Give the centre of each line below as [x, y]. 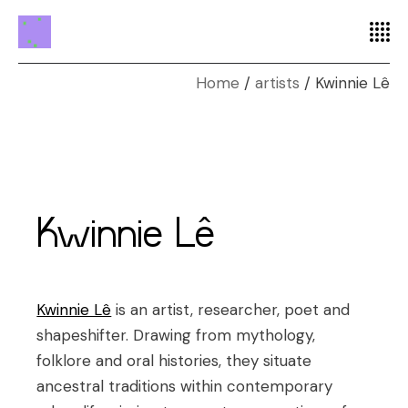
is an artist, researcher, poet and [231, 310]
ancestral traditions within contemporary [185, 386]
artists [277, 83]
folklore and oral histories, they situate [174, 361]
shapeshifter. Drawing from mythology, [176, 335]
